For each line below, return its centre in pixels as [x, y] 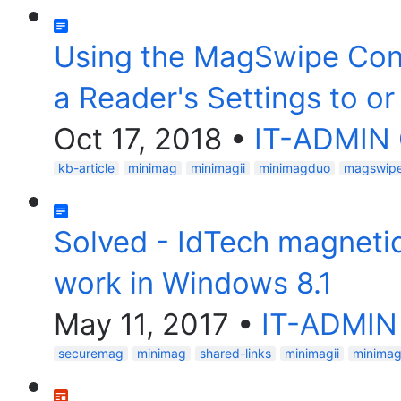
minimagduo [294, 168]
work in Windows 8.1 [193, 283]
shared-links [235, 353]
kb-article [86, 168]
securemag [91, 353]
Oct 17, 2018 [138, 139]
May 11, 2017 [141, 324]
